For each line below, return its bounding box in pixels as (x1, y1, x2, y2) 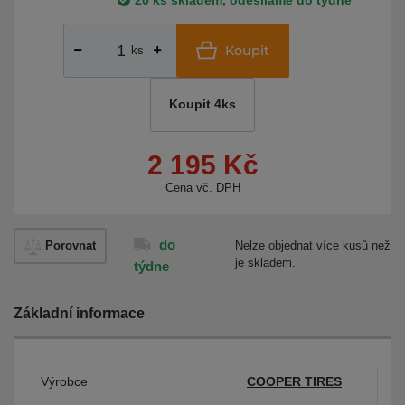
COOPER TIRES (247, 374, 342, 389)
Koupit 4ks (169, 98, 236, 111)
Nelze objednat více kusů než (234, 239, 391, 252)
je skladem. (234, 256, 296, 269)
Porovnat (45, 239, 96, 252)
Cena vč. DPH (165, 181, 240, 194)
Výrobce (41, 374, 88, 389)
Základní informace (14, 306, 145, 321)
